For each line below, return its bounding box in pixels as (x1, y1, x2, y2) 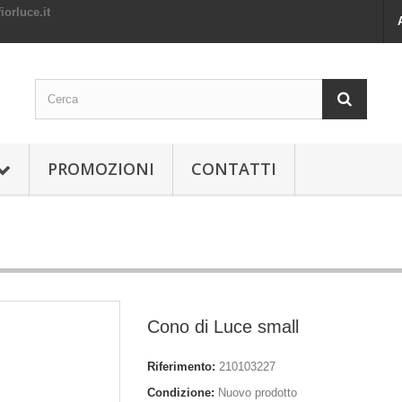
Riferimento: (146, 360, 215, 373)
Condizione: (146, 386, 214, 399)
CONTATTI (191, 158, 276, 179)
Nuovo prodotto (217, 386, 297, 399)
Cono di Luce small (146, 317, 299, 336)
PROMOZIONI (48, 158, 154, 179)
